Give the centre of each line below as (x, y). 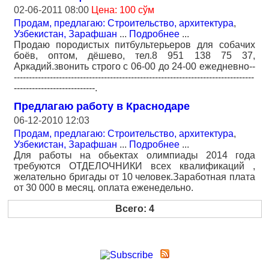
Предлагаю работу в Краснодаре (102, 106)
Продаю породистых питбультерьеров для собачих (134, 45)
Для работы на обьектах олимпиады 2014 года (134, 155)
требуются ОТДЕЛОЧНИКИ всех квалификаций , (134, 166)
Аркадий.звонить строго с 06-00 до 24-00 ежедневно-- (134, 66)
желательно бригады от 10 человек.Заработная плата (134, 177)
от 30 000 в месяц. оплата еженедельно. (104, 188)
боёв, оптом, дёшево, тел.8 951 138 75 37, (134, 56)
